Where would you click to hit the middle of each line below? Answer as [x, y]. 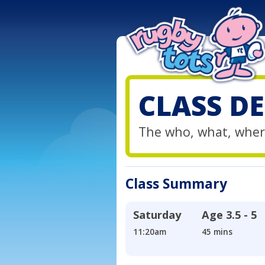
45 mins [217, 232]
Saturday [157, 215]
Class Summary [177, 184]
